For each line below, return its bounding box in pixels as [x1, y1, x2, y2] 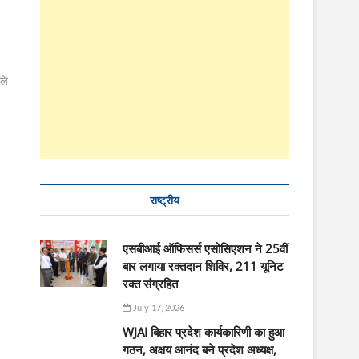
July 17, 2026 [131, 302, 185, 313]
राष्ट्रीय [150, 192, 179, 208]
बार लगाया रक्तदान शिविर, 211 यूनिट [123, 258, 284, 275]
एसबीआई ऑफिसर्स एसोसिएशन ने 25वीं [123, 240, 288, 257]
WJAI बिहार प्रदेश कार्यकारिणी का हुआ [123, 324, 285, 341]
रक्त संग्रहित [123, 276, 179, 292]
